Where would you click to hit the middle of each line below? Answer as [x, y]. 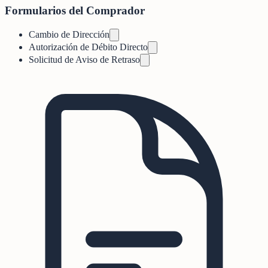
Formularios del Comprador [75, 11]
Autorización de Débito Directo [88, 47]
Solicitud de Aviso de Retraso [84, 59]
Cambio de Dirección [69, 34]
